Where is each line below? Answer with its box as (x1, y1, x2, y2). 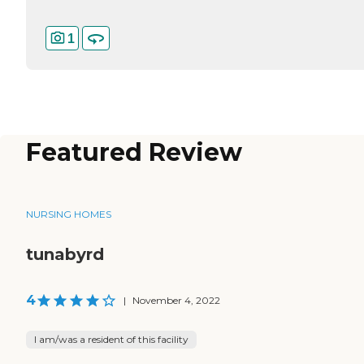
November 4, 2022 (132, 294, 220, 307)
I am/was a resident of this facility (34, 333, 188, 346)
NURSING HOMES (26, 208, 111, 221)
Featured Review (26, 137, 242, 168)
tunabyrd (26, 245, 104, 265)
